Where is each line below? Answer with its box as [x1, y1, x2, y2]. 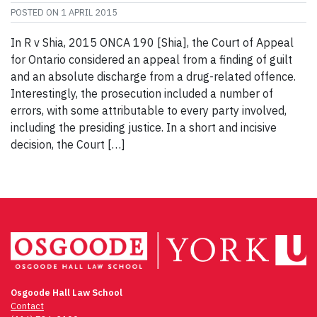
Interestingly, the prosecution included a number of [11, 86, 273, 100]
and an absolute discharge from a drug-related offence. [11, 69, 296, 83]
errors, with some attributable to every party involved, [11, 103, 287, 117]
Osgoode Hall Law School [11, 286, 122, 299]
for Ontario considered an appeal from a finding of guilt [11, 52, 292, 67]
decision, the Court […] [11, 137, 125, 151]
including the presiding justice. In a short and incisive [11, 120, 277, 134]
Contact [11, 299, 44, 312]
